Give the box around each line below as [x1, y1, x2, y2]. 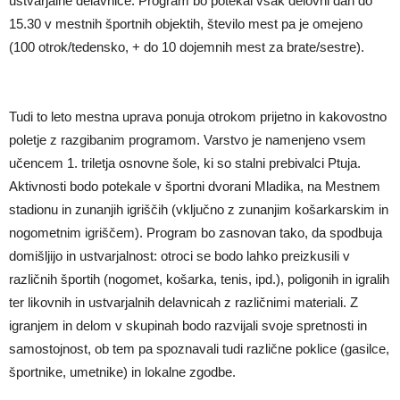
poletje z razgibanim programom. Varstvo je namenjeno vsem [9, 131, 366, 147]
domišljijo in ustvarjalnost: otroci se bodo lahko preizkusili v [9, 247, 350, 263]
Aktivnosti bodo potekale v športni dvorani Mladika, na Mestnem [9, 178, 380, 194]
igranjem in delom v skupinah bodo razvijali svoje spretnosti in [9, 317, 367, 333]
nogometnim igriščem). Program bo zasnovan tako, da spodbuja [9, 224, 382, 240]
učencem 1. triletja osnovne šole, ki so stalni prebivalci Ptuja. [9, 154, 361, 171]
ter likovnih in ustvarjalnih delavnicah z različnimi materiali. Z [9, 294, 358, 310]
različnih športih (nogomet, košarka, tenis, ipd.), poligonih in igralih [9, 271, 389, 287]
